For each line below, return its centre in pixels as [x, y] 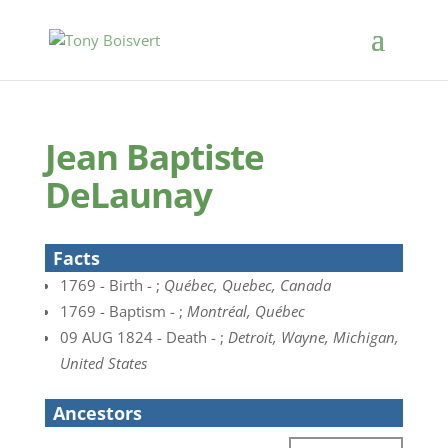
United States [103, 363]
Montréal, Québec [245, 311]
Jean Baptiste [154, 156]
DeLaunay [128, 194]
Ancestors [97, 413]
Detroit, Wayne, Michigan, [313, 337]
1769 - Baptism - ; [123, 311]
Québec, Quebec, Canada [247, 285]
